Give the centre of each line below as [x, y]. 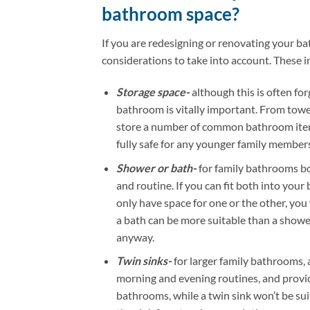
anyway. [135, 237]
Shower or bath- [157, 167]
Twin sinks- [144, 261]
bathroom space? [171, 13]
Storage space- [153, 92]
